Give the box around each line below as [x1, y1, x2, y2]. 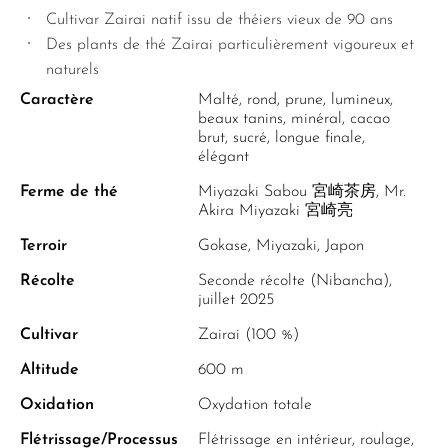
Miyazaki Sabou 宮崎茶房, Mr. [198, 184, 406, 200]
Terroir [20, 238, 67, 254]
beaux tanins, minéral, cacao [198, 111, 390, 127]
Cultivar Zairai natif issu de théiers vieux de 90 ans [46, 12, 393, 28]
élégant [198, 149, 249, 165]
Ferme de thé [20, 184, 118, 200]
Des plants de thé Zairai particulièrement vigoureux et [46, 37, 414, 53]
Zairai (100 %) [198, 327, 299, 343]
